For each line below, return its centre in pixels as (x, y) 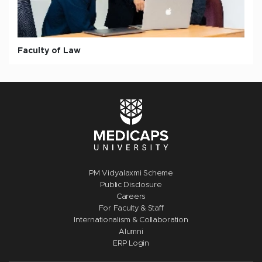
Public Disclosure (131, 185)
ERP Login (131, 244)
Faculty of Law (49, 51)
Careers (131, 197)
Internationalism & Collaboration (131, 220)
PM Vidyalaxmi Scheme (131, 173)
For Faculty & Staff (131, 208)
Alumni (131, 232)
